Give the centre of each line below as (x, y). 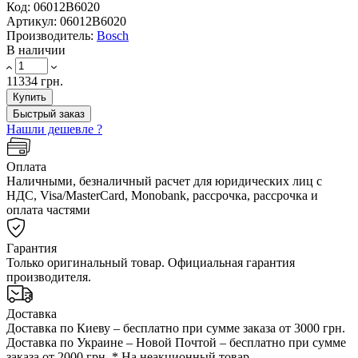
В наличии (36, 50)
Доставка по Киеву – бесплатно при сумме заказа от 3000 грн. (176, 328)
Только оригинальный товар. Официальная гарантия (151, 262)
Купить (30, 97)
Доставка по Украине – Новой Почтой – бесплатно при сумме (176, 342)
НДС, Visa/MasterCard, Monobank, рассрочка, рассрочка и (162, 195)
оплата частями (48, 209)
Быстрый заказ (49, 113)
